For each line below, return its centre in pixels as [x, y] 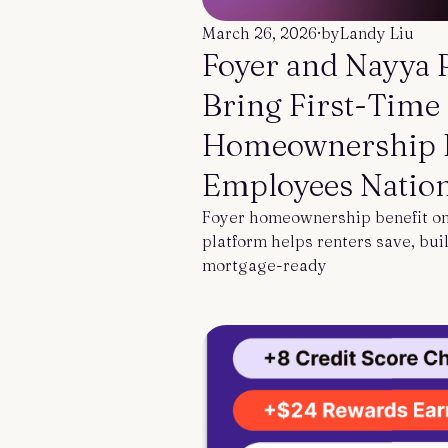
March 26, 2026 [259, 33]
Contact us [78, 20]
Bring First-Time [321, 105]
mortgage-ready [264, 265]
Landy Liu [377, 33]
